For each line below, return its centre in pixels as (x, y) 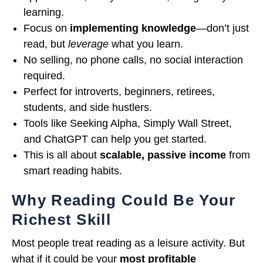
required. (44, 75)
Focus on (47, 28)
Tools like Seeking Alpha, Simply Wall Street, (128, 123)
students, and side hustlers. (88, 107)
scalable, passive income (163, 155)
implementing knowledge (133, 28)
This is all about (62, 155)
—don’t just (222, 28)
